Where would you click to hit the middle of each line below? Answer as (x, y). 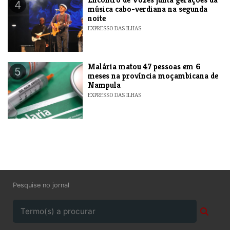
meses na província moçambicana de (153, 76)
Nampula (104, 85)
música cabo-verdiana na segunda (148, 9)
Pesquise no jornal (41, 185)
